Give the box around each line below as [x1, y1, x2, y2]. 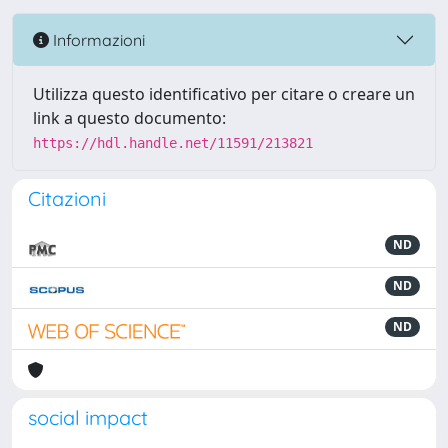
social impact [28, 405, 148, 430]
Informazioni [49, 29, 145, 50]
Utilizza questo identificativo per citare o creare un [33, 83, 415, 105]
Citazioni [28, 186, 106, 211]
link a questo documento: [33, 107, 226, 129]
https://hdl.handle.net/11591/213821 [33, 135, 313, 151]
